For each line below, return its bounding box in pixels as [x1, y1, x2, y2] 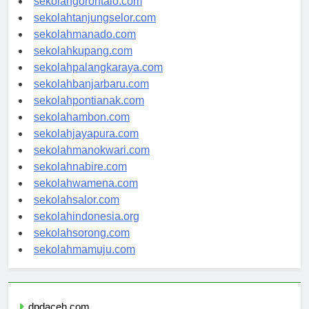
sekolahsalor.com [34, 206, 119, 219]
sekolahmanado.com [34, 41, 136, 53]
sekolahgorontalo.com [34, 8, 142, 20]
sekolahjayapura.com [34, 140, 139, 152]
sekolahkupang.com [34, 57, 132, 70]
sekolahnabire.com [34, 173, 127, 186]
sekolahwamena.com [34, 190, 138, 202]
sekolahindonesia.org [34, 223, 139, 235]
